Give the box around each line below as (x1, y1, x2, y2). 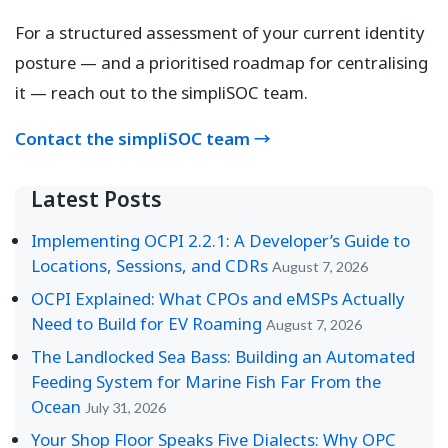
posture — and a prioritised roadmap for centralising (15, 51, 428, 75)
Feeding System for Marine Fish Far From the (31, 370, 381, 394)
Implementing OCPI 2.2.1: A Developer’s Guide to (31, 229, 410, 253)
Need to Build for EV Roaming (31, 312, 262, 336)
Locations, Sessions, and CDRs (31, 254, 268, 278)
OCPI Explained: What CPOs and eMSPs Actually (31, 287, 405, 311)
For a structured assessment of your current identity (15, 21, 425, 45)
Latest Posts (31, 185, 162, 214)
